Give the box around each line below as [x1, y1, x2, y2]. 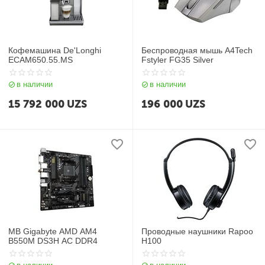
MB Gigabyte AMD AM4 [8, 227, 98, 236]
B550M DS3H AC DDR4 [8, 236, 98, 245]
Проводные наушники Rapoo [141, 227, 254, 236]
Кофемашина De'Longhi [8, 46, 102, 55]
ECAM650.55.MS [8, 55, 73, 64]
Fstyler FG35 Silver [141, 55, 214, 64]
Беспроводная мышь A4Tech [141, 46, 253, 55]
